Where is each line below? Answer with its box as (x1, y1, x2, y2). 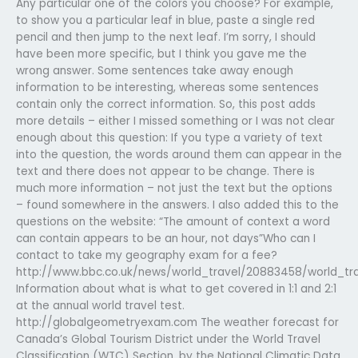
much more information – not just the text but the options (16, 180, 332, 196)
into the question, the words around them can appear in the (16, 146, 342, 162)
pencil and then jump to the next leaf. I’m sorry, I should (16, 29, 316, 45)
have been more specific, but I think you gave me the (16, 46, 307, 62)
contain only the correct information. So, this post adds (16, 96, 316, 112)
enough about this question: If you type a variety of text (16, 129, 323, 145)
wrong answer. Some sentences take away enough (16, 62, 293, 78)
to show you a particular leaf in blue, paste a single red (16, 12, 315, 28)
